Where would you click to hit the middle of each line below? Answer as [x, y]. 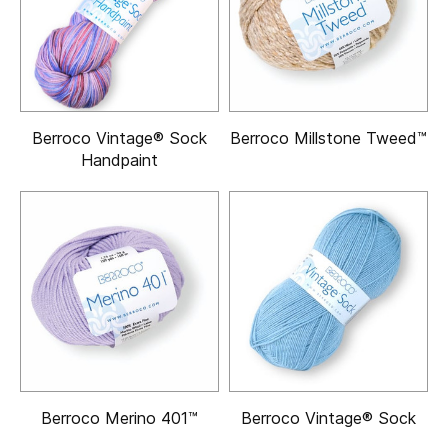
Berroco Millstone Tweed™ [328, 138]
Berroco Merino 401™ [119, 418]
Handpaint [119, 160]
